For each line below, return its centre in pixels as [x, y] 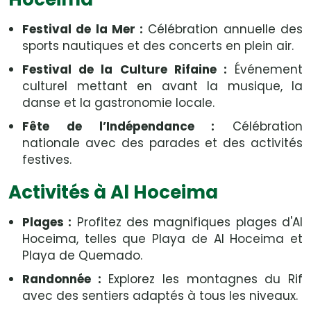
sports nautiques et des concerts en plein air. [158, 46]
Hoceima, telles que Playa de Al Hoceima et [162, 239]
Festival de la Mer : [83, 29]
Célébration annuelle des [223, 29]
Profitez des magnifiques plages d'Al [187, 222]
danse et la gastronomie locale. [118, 103]
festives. [47, 160]
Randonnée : [62, 279]
